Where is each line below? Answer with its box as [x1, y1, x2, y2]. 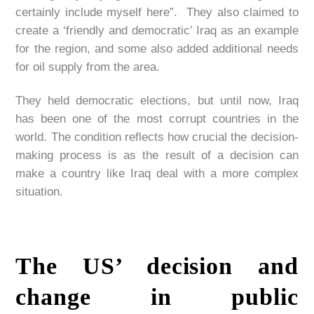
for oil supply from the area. [15, 60, 161, 74]
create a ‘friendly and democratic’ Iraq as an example [15, 24, 299, 38]
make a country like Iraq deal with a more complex [15, 167, 299, 181]
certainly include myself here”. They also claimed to [15, 6, 299, 20]
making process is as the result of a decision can [15, 149, 299, 163]
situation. [15, 185, 64, 199]
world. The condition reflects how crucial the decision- [15, 130, 299, 144]
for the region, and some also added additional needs [15, 42, 299, 56]
